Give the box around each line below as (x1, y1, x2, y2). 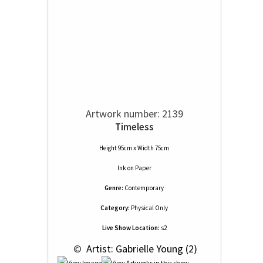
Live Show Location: (102, 224, 160, 232)
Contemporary (124, 184, 164, 192)
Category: (100, 204, 130, 212)
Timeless (114, 120, 154, 133)
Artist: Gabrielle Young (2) (84, 242, 197, 255)
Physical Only (130, 204, 168, 212)
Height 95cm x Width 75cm (99, 144, 169, 152)
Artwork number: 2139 (85, 107, 183, 120)
